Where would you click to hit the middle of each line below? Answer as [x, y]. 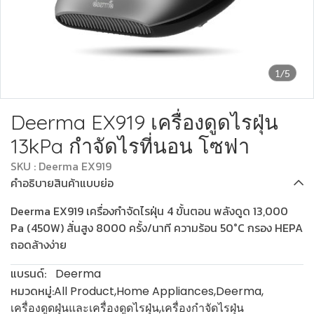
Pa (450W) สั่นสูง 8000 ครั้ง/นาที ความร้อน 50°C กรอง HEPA [157, 228]
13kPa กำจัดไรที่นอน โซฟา [130, 146]
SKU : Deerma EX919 [61, 166]
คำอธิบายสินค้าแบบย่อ [62, 183]
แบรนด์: [28, 273]
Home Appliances [165, 291]
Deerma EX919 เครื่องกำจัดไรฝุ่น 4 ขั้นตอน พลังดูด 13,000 [149, 211]
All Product [84, 291]
